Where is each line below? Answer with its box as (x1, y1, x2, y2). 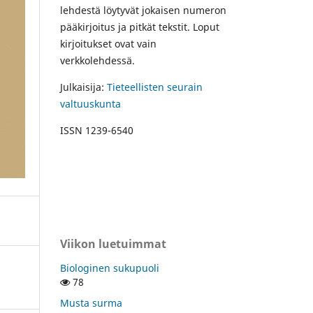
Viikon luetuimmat (60, 235, 166, 252)
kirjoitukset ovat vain (60, 36, 156, 50)
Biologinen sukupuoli (60, 261, 159, 275)
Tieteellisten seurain (107, 80, 203, 94)
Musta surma (60, 296, 122, 310)
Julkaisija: (60, 80, 107, 94)
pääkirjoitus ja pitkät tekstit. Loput (60, 20, 219, 34)
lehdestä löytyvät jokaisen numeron (60, 3, 226, 17)
